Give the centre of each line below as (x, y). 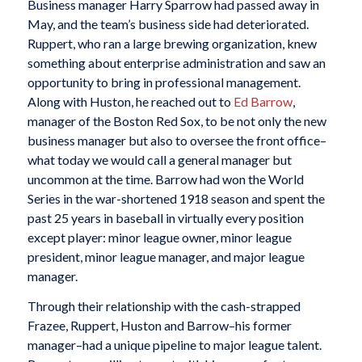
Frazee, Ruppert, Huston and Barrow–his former (159, 326)
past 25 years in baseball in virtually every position (165, 217)
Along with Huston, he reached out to (130, 101)
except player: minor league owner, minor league (159, 237)
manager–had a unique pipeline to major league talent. (174, 345)
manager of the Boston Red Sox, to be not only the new (177, 120)
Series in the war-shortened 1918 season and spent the (176, 198)
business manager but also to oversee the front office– (177, 140)
